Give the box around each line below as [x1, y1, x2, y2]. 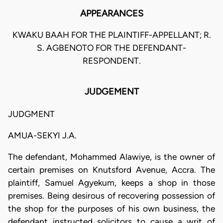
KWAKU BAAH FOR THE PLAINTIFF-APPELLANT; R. [12, 30, 211, 40]
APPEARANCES [80, 8, 143, 19]
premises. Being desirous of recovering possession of [8, 191, 215, 201]
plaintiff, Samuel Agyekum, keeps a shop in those [8, 178, 215, 188]
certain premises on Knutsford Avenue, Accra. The [8, 165, 215, 175]
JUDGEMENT [84, 86, 139, 98]
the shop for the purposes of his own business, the [8, 204, 215, 214]
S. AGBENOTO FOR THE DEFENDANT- [37, 43, 186, 53]
